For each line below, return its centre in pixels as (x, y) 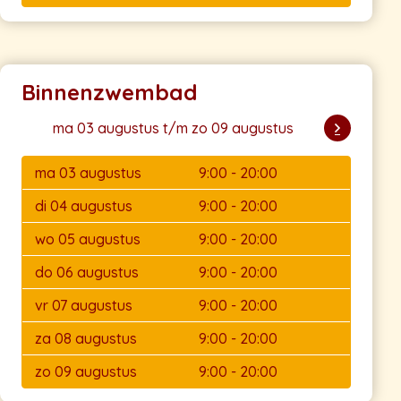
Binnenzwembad (110, 93)
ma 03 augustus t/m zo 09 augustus (173, 128)
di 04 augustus (84, 206)
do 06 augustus (87, 273)
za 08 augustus (86, 339)
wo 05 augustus (88, 239)
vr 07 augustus (84, 306)
